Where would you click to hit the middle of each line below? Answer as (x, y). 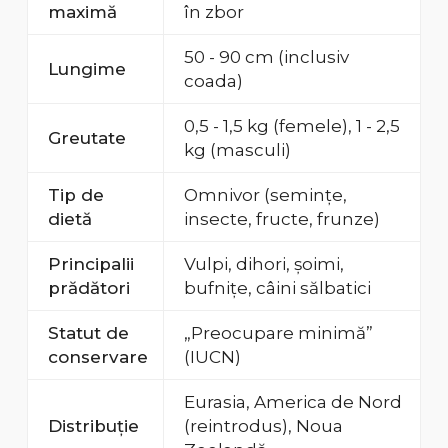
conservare (97, 357)
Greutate (86, 138)
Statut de (88, 333)
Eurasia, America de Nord (292, 402)
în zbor (213, 12)
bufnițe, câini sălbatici (277, 288)
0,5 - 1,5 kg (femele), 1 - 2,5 (291, 126)
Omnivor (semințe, (265, 195)
